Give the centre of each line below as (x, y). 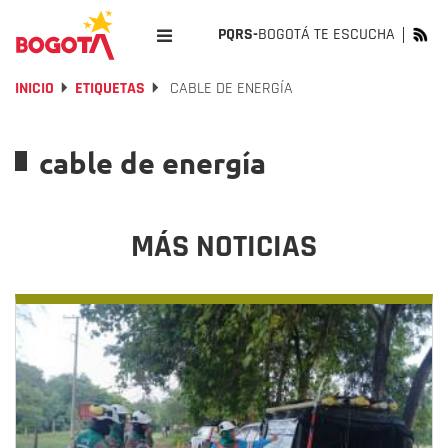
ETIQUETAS (110, 88)
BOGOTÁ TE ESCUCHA (326, 34)
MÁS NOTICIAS (224, 246)
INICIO (34, 88)
